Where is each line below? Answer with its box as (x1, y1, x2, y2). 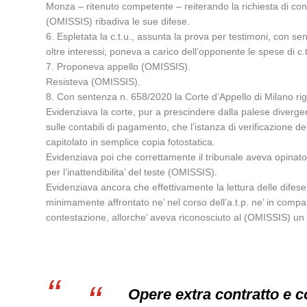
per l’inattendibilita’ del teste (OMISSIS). (46, 167, 218, 177)
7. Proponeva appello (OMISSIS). (46, 61, 191, 72)
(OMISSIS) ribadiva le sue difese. (46, 16, 191, 27)
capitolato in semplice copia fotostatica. (46, 136, 216, 147)
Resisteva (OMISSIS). (46, 76, 141, 87)
